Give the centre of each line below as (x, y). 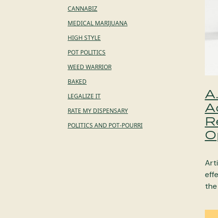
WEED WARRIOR (90, 67)
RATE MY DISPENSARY (98, 111)
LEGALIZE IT (84, 96)
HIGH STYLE (84, 38)
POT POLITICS (87, 52)
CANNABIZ (82, 9)
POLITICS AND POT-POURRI (105, 125)
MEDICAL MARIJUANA (98, 23)
